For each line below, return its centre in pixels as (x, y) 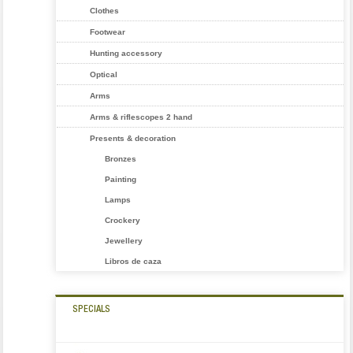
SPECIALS (92, 309)
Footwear (108, 32)
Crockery (123, 220)
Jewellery (124, 240)
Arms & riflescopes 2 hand (141, 117)
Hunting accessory (126, 53)
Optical (104, 74)
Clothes (105, 10)
